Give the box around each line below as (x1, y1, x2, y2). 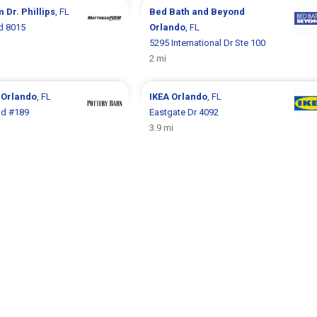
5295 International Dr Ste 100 (149, 37, 265, 48)
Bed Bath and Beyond (149, 6, 245, 17)
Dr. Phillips (6, 6, 55, 17)
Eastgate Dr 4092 (149, 106, 219, 117)
